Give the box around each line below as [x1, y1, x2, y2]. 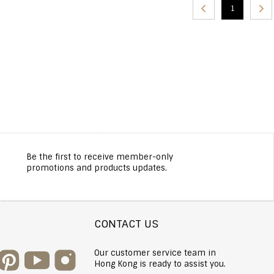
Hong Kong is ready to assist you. [94, 258, 226, 269]
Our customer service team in [94, 247, 216, 258]
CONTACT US [94, 217, 158, 231]
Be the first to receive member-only [26, 152, 173, 162]
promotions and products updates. [26, 163, 167, 173]
